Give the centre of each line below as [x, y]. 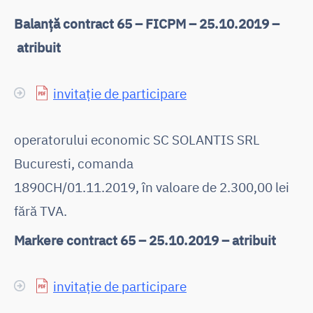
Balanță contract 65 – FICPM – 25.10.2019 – [147, 23]
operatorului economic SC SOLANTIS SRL [137, 139]
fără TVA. [41, 210]
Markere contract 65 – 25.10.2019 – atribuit [145, 240]
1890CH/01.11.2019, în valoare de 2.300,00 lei [152, 187]
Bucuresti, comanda [74, 163]
